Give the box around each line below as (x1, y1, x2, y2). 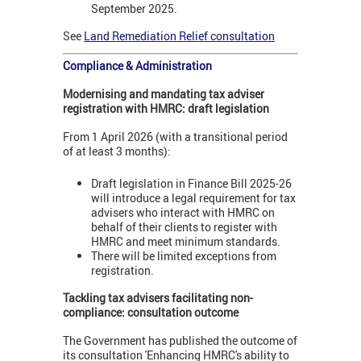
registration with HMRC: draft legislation (63, 100, 269, 116)
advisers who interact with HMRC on (91, 205, 275, 221)
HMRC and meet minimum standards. (91, 234, 280, 250)
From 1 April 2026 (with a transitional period (63, 128, 288, 144)
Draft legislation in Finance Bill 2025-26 (91, 176, 292, 192)
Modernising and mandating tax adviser (63, 85, 264, 102)
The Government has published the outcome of (63, 332, 297, 348)
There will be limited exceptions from (91, 248, 276, 264)
